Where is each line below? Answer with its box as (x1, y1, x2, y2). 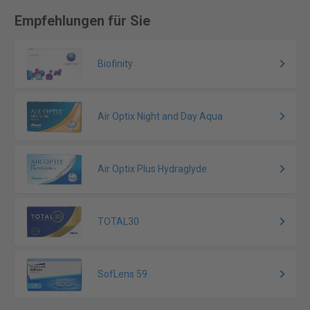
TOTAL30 (98, 216, 140, 228)
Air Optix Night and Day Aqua (98, 111, 224, 122)
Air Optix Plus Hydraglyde (98, 163, 208, 175)
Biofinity (98, 58, 134, 70)
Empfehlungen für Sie (14, 12, 150, 30)
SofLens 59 (98, 268, 148, 280)
